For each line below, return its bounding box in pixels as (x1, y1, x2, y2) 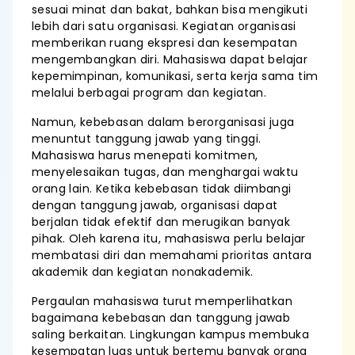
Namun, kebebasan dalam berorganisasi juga (32, 114, 295, 130)
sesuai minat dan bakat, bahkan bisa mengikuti (32, 2, 307, 17)
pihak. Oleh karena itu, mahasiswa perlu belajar (32, 231, 306, 246)
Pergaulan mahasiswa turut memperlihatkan (32, 293, 292, 309)
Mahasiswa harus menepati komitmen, (32, 147, 258, 163)
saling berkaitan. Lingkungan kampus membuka (32, 326, 310, 342)
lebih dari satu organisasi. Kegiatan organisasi (32, 18, 296, 34)
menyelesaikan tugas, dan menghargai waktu (32, 164, 299, 180)
